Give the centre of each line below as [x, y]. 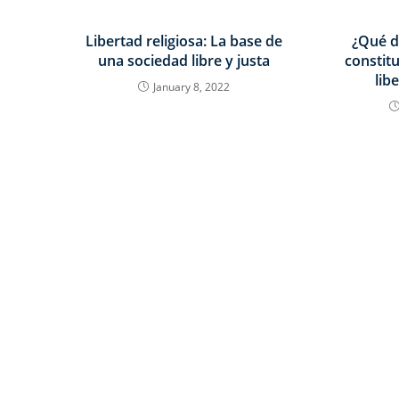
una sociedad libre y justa [184, 61]
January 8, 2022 [192, 87]
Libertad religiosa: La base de [184, 41]
